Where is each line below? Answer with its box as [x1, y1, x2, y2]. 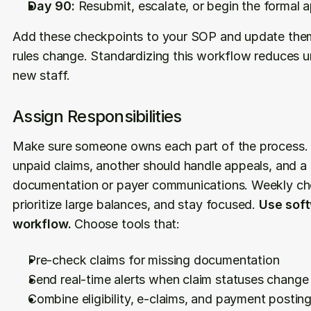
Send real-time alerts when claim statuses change [28, 272, 309, 287]
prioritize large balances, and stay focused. [12, 197, 259, 212]
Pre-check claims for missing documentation [28, 253, 280, 267]
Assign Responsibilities [12, 106, 182, 126]
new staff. [12, 68, 71, 83]
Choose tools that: [71, 217, 180, 231]
